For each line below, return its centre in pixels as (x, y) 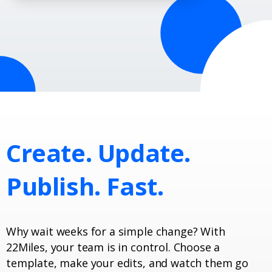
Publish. (53, 186)
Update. (144, 152)
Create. (49, 152)
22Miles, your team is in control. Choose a (113, 247)
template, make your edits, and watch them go (127, 263)
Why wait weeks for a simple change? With (116, 232)
